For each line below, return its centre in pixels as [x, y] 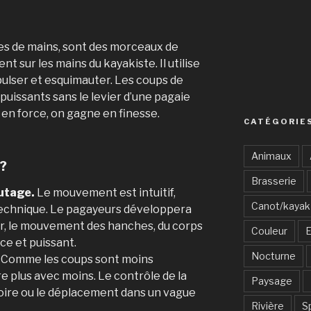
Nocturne [273, 255]
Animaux [271, 155]
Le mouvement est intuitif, [105, 192]
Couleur [269, 230]
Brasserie [274, 180]
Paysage [271, 280]
